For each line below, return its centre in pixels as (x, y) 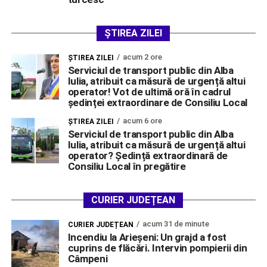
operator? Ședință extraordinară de (148, 155)
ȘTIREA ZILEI (133, 33)
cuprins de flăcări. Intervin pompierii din (157, 248)
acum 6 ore (142, 120)
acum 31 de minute (176, 223)
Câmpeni (88, 258)
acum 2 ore (142, 57)
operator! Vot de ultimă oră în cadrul (149, 91)
